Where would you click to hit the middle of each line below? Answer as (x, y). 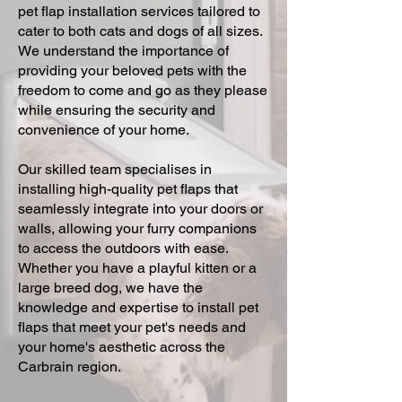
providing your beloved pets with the (132, 70)
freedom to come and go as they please (143, 90)
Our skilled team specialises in (115, 169)
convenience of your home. (104, 130)
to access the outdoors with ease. (123, 248)
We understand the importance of (123, 51)
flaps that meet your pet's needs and (132, 327)
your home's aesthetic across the (122, 347)
